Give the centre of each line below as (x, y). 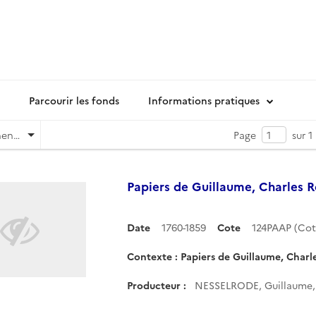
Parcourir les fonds (74, 100)
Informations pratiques (204, 100)
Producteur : (157, 285)
